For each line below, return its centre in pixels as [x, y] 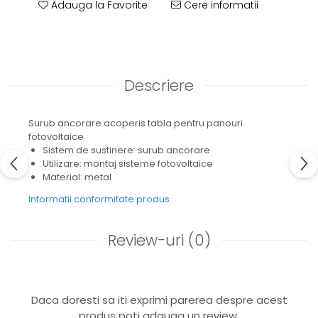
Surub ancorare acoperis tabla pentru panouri [136, 123]
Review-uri [148, 240]
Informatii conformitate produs [99, 199]
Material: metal [77, 177]
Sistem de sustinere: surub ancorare [126, 150]
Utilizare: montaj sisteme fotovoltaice [128, 164]
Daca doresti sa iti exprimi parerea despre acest [159, 300]
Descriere [159, 86]
